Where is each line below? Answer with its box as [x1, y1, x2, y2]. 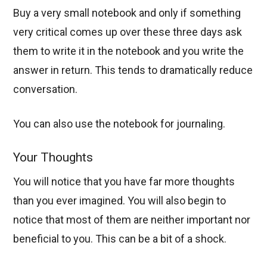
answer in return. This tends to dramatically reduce [13, 64, 253, 77]
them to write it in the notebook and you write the [13, 45, 244, 58]
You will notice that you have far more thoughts [13, 175, 235, 188]
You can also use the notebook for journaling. [13, 117, 226, 131]
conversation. [13, 83, 78, 96]
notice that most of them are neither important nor [13, 213, 251, 226]
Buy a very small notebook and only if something [13, 7, 241, 20]
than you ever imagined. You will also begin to [13, 194, 226, 207]
